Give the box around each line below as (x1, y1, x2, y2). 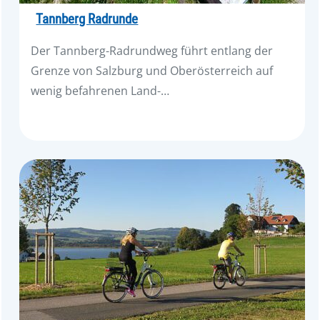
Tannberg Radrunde (36, 11, 139, 28)
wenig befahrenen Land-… (31, 83, 170, 99)
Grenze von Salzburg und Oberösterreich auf (31, 63, 274, 79)
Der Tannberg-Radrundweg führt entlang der (31, 43, 274, 59)
